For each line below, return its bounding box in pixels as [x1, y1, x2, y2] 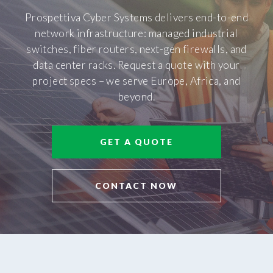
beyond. [118, 90, 155, 103]
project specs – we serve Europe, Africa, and [32, 74, 241, 87]
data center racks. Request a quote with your [33, 58, 240, 71]
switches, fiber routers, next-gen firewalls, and [26, 42, 247, 55]
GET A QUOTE [99, 136, 173, 147]
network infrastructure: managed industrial [35, 26, 238, 40]
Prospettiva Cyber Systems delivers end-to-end [24, 10, 249, 24]
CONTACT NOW [95, 180, 178, 191]
